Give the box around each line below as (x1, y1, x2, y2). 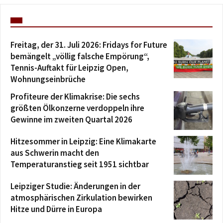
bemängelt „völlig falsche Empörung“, (10, 51, 149, 62)
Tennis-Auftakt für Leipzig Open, (10, 62, 128, 74)
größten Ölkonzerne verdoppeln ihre (10, 103, 144, 114)
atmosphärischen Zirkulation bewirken (10, 192, 152, 204)
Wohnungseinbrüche (10, 74, 86, 85)
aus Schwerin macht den (10, 147, 99, 159)
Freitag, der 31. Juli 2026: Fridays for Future (10, 39, 167, 51)
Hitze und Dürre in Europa (10, 204, 102, 215)
